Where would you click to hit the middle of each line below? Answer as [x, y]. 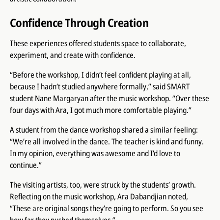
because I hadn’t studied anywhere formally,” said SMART [99, 87]
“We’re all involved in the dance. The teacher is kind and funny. [107, 142]
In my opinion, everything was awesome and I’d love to [95, 153]
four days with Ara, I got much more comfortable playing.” [100, 110]
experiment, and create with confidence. [72, 55]
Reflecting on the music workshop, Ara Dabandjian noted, [99, 197]
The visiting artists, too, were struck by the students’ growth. [103, 185]
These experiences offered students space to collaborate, [98, 43]
